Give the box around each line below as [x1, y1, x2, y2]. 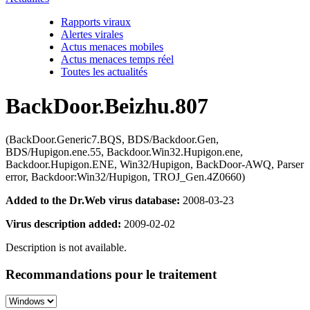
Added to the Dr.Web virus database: [6, 194, 180, 206]
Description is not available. [6, 241, 127, 253]
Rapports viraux [61, 16, 131, 28]
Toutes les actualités [61, 66, 147, 78]
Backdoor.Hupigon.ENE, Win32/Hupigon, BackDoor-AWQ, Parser [6, 158, 304, 170]
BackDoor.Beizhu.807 [6, 93, 208, 118]
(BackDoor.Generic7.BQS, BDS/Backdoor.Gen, [6, 134, 219, 145]
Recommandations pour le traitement [6, 266, 217, 282]
